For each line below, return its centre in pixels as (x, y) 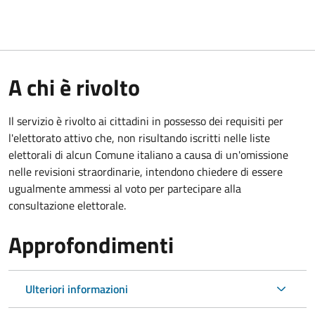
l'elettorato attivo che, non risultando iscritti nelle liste (139, 137)
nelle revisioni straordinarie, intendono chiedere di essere (146, 171)
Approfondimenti (91, 244)
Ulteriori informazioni (77, 289)
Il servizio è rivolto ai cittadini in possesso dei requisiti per (146, 121)
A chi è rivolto (74, 87)
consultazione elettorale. (67, 205)
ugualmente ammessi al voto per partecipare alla (125, 188)
